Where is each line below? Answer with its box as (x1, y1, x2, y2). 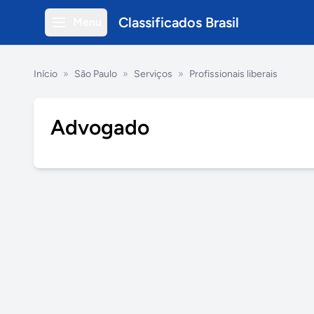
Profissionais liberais (189, 68, 278, 80)
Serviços (134, 68, 172, 80)
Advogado (50, 114, 149, 140)
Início (34, 68, 57, 80)
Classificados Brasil (118, 14, 239, 31)
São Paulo (74, 68, 117, 80)
